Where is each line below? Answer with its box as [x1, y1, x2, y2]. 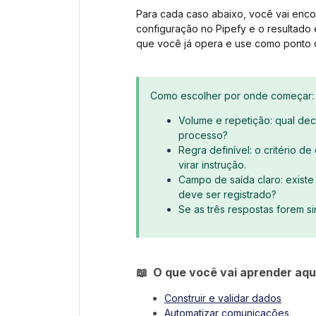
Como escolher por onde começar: [150, 90, 314, 102]
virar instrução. [178, 159, 246, 171]
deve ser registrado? [178, 188, 276, 201]
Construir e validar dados [164, 292, 281, 305]
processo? [178, 129, 228, 142]
